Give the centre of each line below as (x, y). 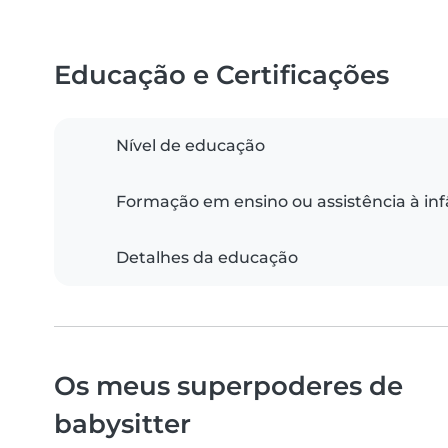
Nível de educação (190, 146)
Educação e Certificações (221, 75)
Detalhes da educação (207, 258)
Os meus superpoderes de (228, 386)
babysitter (122, 424)
